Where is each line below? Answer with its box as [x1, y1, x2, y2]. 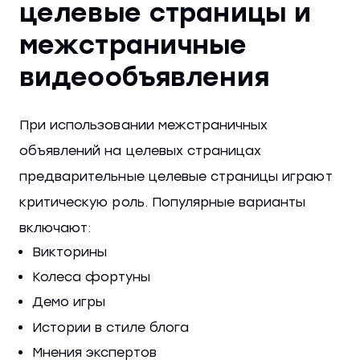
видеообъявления [19, 61, 269, 92]
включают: [19, 219, 92, 235]
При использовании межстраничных [19, 117, 268, 133]
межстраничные [19, 29, 247, 60]
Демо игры [32, 294, 105, 310]
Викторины [32, 243, 107, 260]
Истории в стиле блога [32, 319, 189, 335]
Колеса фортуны [32, 269, 150, 285]
